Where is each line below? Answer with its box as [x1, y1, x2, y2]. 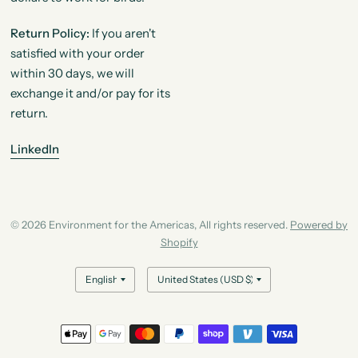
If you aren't [89, 26, 156, 42]
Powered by [290, 218, 348, 232]
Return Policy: [10, 26, 89, 42]
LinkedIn [10, 141, 59, 157]
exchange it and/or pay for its [10, 86, 170, 101]
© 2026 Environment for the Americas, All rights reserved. [10, 218, 291, 232]
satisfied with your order [10, 46, 145, 62]
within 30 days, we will [10, 66, 134, 82]
